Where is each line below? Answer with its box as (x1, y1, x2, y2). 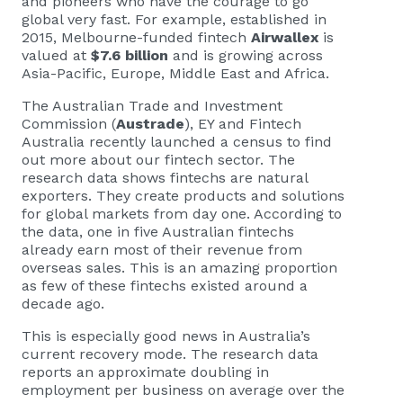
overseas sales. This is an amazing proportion (22, 258, 337, 276)
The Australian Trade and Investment (22, 96, 282, 114)
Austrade (116, 114, 184, 132)
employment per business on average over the (22, 381, 345, 399)
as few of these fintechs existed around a (22, 276, 308, 294)
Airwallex (251, 28, 323, 46)
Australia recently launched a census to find (22, 132, 332, 150)
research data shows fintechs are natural (22, 168, 308, 186)
